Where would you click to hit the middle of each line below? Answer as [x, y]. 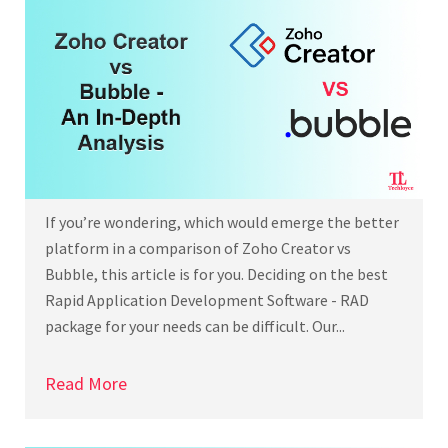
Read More [86, 383]
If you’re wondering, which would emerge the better [222, 221]
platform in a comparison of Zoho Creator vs [198, 247]
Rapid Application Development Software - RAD [207, 299]
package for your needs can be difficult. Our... [195, 325]
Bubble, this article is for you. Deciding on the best [216, 273]
